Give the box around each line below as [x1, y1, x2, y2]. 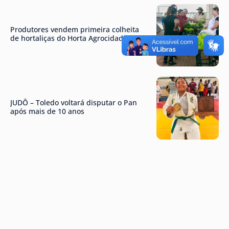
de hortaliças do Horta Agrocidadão [10, 33, 131, 43]
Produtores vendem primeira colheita [10, 25, 139, 35]
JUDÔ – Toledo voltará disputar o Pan [10, 97, 137, 107]
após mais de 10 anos [10, 106, 84, 116]
